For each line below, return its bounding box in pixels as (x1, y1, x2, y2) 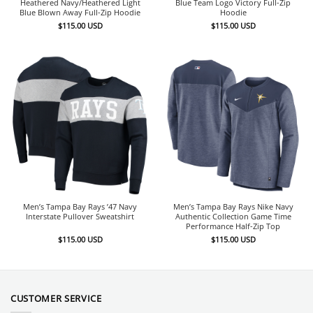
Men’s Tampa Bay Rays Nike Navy (173, 201, 293, 212)
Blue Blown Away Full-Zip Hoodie (20, 7, 140, 18)
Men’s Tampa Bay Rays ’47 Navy (23, 201, 137, 212)
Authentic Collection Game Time (175, 211, 291, 222)
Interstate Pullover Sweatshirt (26, 211, 134, 222)
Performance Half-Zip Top (186, 221, 280, 232)
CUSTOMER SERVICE (10, 291, 102, 305)
